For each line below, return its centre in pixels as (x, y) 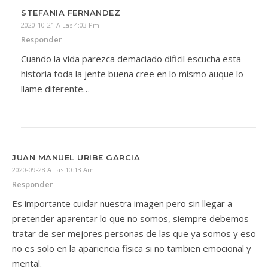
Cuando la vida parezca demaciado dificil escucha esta (131, 59)
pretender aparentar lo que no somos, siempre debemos (130, 218)
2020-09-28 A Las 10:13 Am (53, 170)
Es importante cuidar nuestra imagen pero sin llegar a (122, 203)
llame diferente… (55, 89)
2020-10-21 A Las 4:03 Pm (60, 25)
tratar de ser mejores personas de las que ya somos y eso (134, 233)
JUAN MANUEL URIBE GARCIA (76, 157)
